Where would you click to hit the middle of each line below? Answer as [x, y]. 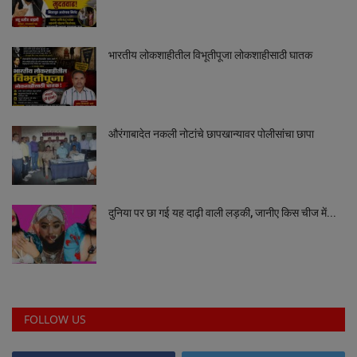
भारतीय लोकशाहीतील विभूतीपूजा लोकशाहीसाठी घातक [210, 55]
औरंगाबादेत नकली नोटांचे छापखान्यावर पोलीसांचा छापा [211, 133]
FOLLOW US [55, 319]
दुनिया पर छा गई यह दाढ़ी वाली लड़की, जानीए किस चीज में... [222, 212]
